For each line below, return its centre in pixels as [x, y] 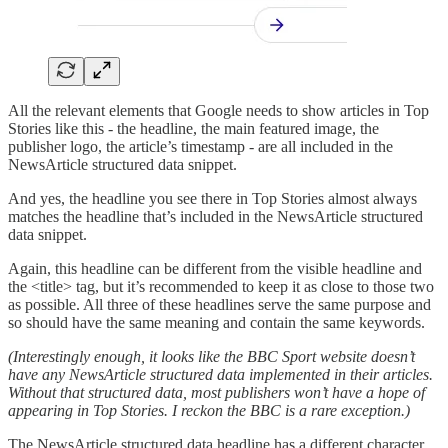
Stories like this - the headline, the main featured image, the [193, 128]
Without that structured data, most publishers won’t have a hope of [216, 392]
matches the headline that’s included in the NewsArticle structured [215, 216]
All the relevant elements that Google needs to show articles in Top [218, 110]
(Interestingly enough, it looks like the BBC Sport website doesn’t [211, 356]
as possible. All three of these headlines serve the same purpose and [219, 304]
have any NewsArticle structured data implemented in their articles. [220, 374]
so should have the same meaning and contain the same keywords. [216, 322]
